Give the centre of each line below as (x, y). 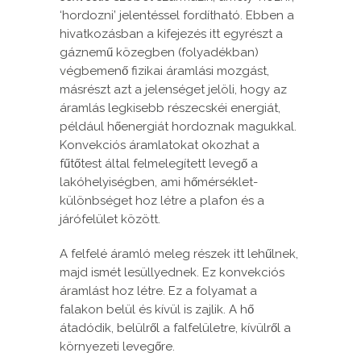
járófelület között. (110, 220)
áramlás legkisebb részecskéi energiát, (170, 108)
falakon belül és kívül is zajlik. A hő (157, 310)
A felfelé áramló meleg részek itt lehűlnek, (179, 254)
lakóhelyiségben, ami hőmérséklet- (159, 183)
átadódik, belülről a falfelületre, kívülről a (175, 328)
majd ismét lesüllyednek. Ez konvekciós (172, 273)
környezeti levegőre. (117, 347)
